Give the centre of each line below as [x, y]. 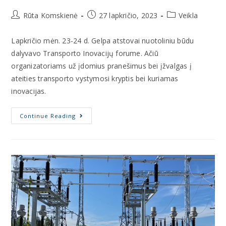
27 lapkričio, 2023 [128, 16]
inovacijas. [29, 91]
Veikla [188, 16]
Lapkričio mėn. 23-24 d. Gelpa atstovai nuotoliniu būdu [103, 41]
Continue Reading [48, 116]
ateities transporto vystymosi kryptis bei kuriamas [95, 79]
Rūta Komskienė [50, 16]
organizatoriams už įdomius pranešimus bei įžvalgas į [101, 66]
